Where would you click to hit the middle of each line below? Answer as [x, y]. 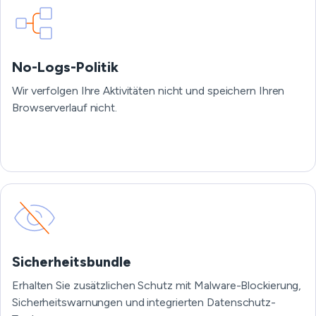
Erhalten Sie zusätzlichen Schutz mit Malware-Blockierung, [157, 285]
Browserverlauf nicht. [65, 108]
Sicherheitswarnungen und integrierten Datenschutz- [144, 302]
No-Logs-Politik [65, 67]
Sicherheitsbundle [72, 262]
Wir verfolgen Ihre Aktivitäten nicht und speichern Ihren [148, 91]
